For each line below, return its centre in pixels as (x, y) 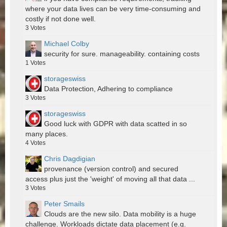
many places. (47, 134)
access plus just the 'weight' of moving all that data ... (110, 179)
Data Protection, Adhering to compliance (108, 89)
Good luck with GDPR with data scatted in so (116, 124)
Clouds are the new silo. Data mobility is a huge (120, 214)
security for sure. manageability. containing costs (122, 54)
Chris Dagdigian (70, 159)
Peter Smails (64, 204)
